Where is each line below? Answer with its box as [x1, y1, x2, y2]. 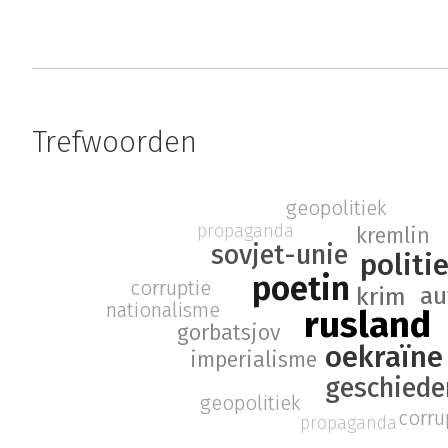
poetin [252, 268, 351, 310]
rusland [303, 302, 431, 347]
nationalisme [106, 297, 221, 322]
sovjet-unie [210, 239, 348, 272]
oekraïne [325, 339, 444, 376]
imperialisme [189, 347, 317, 374]
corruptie [129, 275, 211, 300]
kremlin [355, 222, 430, 249]
